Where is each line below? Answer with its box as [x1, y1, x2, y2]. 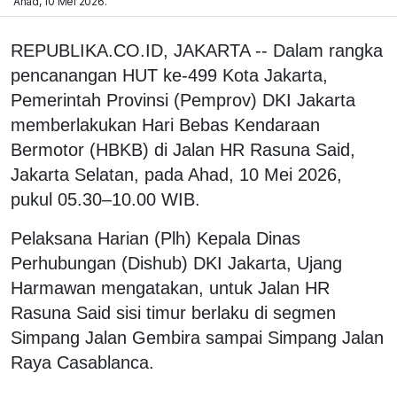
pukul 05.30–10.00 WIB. [11, 189, 200, 209]
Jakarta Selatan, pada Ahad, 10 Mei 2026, [11, 164, 342, 184]
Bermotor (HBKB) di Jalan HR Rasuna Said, [11, 139, 355, 160]
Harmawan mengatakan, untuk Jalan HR [11, 277, 330, 298]
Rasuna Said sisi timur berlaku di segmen [11, 302, 336, 323]
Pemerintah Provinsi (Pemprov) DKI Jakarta [11, 90, 355, 110]
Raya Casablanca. [11, 352, 154, 372]
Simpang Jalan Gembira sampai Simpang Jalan [11, 327, 384, 347]
